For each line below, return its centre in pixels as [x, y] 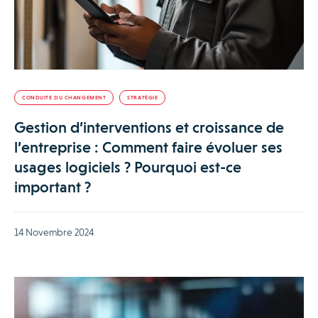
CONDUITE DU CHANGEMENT [64, 98]
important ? [53, 187]
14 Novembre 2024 [54, 232]
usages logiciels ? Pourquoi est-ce [128, 168]
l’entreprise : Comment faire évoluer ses [148, 148]
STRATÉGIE [143, 98]
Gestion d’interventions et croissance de [149, 128]
